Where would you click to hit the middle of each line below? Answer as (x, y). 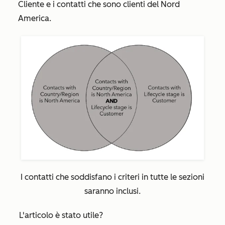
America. (35, 19)
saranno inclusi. (113, 191)
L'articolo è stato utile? (61, 215)
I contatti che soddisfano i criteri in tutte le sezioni (113, 177)
